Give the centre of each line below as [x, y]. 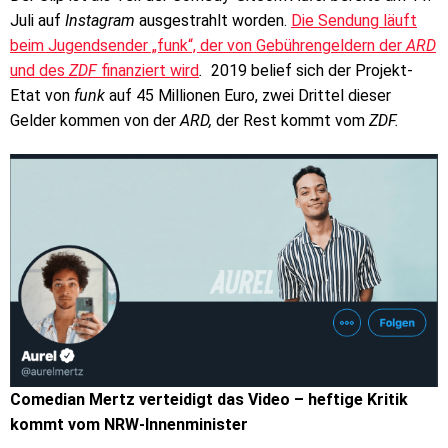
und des [39, 71]
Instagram [102, 21]
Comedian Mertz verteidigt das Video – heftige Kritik [209, 399]
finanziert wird [150, 71]
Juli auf [37, 21]
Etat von [42, 96]
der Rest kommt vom [290, 121]
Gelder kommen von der [95, 121]
